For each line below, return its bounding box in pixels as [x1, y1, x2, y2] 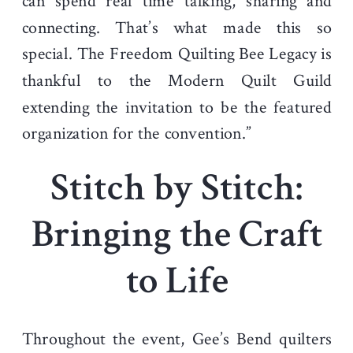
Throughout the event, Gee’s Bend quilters [22, 327, 333, 351]
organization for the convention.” [22, 121, 252, 146]
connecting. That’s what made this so [22, 16, 333, 39]
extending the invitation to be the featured [22, 95, 333, 119]
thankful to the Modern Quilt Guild [22, 69, 333, 93]
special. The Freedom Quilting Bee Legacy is [22, 43, 333, 66]
